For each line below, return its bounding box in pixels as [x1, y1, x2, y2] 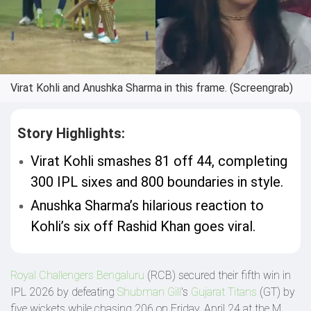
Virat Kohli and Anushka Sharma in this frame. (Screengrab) [10, 81, 293, 94]
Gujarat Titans [191, 285, 257, 299]
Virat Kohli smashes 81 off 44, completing [31, 153, 288, 169]
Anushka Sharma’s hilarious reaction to [31, 197, 264, 214]
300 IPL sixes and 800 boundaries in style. [31, 174, 284, 190]
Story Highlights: [17, 125, 125, 142]
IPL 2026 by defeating [10, 285, 117, 299]
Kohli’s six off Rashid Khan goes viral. [31, 218, 256, 235]
